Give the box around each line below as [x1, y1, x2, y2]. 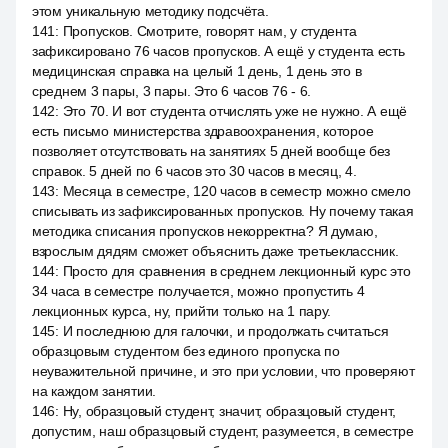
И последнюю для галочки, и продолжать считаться [62, 323, 389, 339]
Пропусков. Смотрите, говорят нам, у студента [62, 23, 357, 39]
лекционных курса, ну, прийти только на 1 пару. [32, 303, 332, 319]
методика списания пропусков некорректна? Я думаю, [32, 223, 378, 239]
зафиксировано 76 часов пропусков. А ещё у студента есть [32, 43, 405, 59]
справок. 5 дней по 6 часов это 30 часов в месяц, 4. [32, 163, 357, 179]
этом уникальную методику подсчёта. [32, 3, 269, 19]
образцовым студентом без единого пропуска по [32, 343, 340, 359]
